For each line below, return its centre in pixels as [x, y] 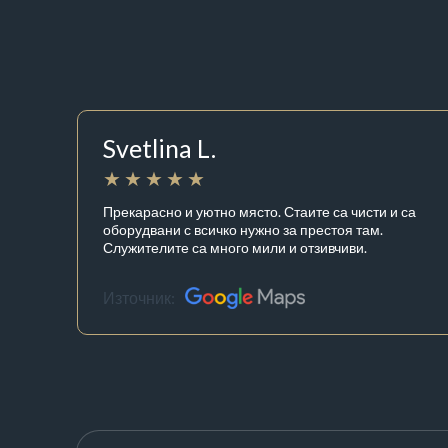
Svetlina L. [159, 148]
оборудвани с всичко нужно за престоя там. [242, 229]
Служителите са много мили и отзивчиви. [234, 247]
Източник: [138, 298]
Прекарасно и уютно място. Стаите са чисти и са [259, 211]
